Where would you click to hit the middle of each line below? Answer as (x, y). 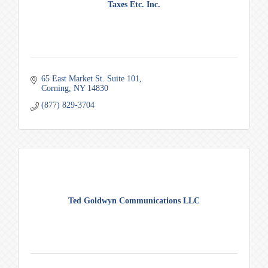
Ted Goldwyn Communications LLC (134, 200)
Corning (55, 88)
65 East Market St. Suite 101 (90, 78)
